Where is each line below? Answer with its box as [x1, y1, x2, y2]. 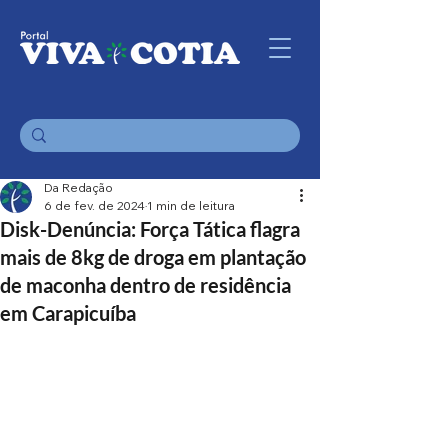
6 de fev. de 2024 [44, 198, 145, 213]
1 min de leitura [147, 198, 235, 213]
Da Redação [44, 180, 113, 195]
